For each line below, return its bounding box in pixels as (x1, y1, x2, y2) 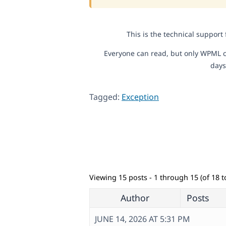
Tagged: (89, 91, 122, 102)
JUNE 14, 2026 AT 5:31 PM (95, 213, 190, 225)
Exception (122, 91, 159, 102)
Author (121, 192, 149, 204)
